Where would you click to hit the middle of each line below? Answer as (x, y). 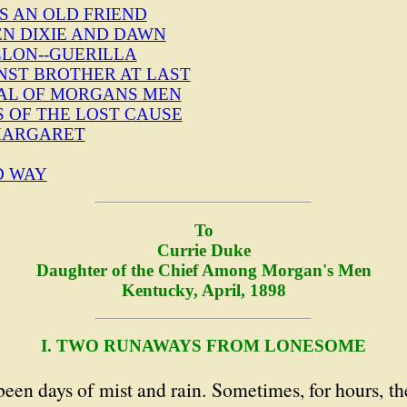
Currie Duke (203, 251)
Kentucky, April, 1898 (203, 291)
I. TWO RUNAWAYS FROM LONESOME (203, 346)
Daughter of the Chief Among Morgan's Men (203, 271)
